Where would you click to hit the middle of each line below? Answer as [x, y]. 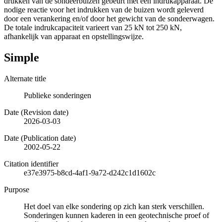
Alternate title [25, 78]
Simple [22, 57]
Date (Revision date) [36, 112]
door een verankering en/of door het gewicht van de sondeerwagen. [109, 18]
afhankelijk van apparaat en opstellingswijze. [74, 36]
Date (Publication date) [40, 138]
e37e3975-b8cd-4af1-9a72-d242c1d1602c [90, 172]
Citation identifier [31, 164]
